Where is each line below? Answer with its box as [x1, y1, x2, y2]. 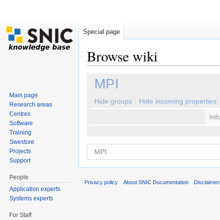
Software [9, 119, 33, 127]
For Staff [9, 211, 32, 219]
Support [9, 157, 31, 164]
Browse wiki [87, 47, 158, 65]
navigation [116, 65, 148, 74]
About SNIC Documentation [123, 179, 189, 186]
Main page [9, 91, 38, 99]
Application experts [9, 185, 61, 192]
